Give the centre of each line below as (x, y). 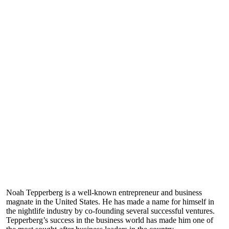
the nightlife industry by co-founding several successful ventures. (110, 211)
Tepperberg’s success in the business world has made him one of (110, 220)
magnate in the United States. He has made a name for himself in (110, 202)
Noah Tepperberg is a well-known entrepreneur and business (104, 192)
